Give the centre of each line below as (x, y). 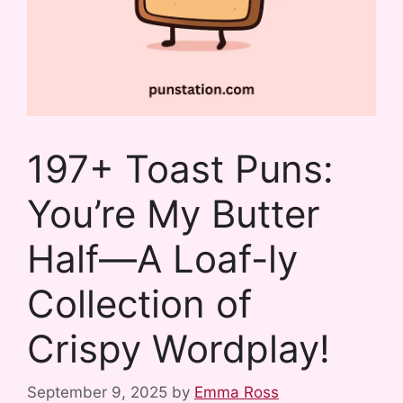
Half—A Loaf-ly (162, 258)
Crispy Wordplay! (179, 348)
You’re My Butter (174, 213)
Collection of (139, 303)
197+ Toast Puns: (180, 168)
